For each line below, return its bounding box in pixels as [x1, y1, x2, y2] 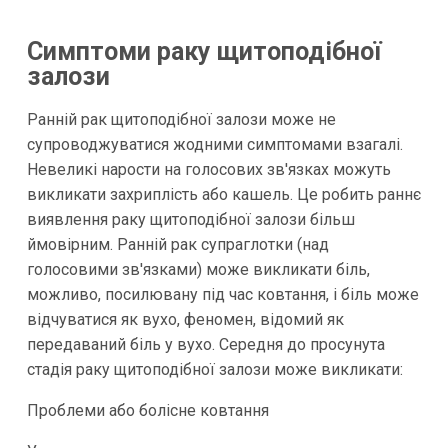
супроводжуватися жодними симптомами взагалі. [26, 134, 403, 154]
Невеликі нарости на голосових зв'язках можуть [26, 159, 391, 179]
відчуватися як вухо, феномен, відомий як [26, 309, 344, 329]
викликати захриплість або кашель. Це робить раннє [26, 184, 421, 204]
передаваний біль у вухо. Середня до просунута [26, 334, 385, 354]
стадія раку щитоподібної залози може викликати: [26, 359, 403, 379]
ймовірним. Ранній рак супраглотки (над [26, 234, 329, 254]
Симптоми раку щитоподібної [26, 37, 381, 67]
